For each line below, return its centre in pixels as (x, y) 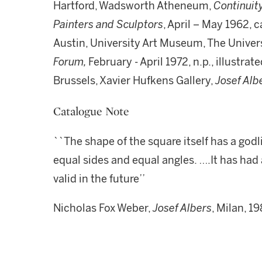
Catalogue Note (91, 111)
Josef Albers (182, 208)
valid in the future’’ (99, 179)
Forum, (71, 62)
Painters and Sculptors (108, 25)
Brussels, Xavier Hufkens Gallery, (134, 81)
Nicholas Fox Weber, (103, 208)
